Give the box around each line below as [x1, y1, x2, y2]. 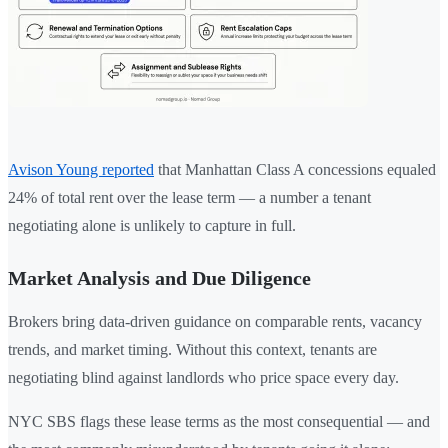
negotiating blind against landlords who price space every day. [8, 368, 399, 386]
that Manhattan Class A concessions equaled [154, 160, 436, 178]
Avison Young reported [8, 160, 154, 178]
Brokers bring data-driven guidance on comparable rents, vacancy [8, 312, 422, 330]
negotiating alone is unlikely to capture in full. [8, 216, 296, 234]
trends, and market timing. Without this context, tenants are [8, 340, 377, 358]
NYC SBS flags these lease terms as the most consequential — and [8, 412, 430, 430]
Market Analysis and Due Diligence [8, 266, 311, 289]
